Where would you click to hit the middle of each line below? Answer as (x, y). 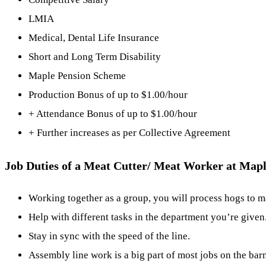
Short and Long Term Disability (95, 56)
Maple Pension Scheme (77, 75)
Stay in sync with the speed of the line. (109, 236)
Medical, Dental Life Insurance (94, 37)
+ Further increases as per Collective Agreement (129, 132)
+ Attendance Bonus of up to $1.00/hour (113, 113)
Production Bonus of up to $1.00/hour (108, 94)
